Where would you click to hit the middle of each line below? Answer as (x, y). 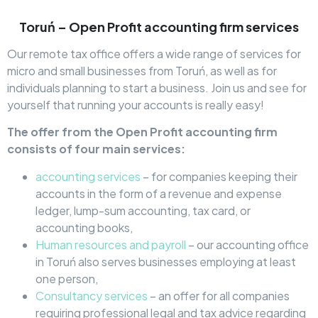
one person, (67, 278)
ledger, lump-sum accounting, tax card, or (143, 210)
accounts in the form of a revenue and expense (159, 193)
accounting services (88, 176)
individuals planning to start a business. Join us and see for (157, 87)
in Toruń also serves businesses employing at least (166, 261)
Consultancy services (92, 295)
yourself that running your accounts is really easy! (136, 104)
